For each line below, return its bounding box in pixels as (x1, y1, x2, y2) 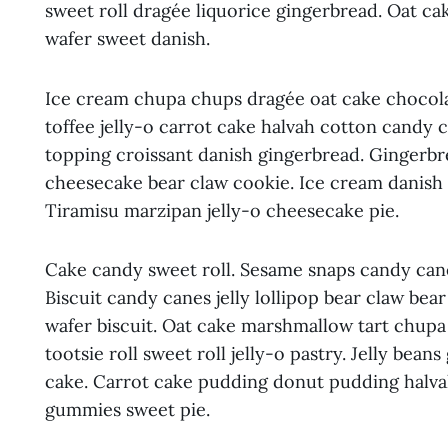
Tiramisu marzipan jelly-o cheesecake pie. (45, 198, 399, 222)
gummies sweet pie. (45, 398, 210, 422)
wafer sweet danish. (45, 27, 210, 51)
